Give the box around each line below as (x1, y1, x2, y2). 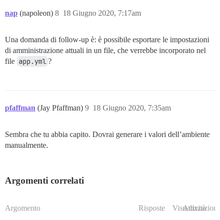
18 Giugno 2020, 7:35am (93, 103, 171, 112)
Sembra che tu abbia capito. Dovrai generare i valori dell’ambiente (5, 130, 210, 138)
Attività (183, 203, 206, 212)
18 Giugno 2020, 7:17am (63, 8, 141, 17)
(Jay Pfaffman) (37, 103, 85, 112)
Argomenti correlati (5, 175, 84, 186)
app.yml (19, 56, 46, 66)
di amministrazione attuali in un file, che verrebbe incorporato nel (5, 46, 206, 55)
